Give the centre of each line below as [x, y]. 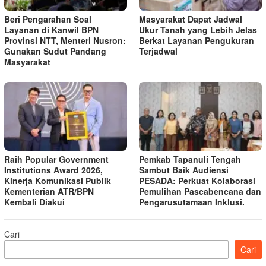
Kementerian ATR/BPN [49, 191]
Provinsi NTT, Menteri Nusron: [65, 41]
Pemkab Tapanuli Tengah [190, 159]
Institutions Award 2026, [53, 170]
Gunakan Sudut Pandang [55, 51]
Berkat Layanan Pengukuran [197, 41]
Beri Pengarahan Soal [48, 19]
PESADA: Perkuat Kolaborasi [197, 181]
